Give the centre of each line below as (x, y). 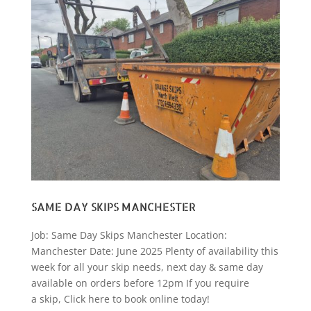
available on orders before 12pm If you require (140, 283)
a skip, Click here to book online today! (120, 299)
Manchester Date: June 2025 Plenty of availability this (154, 251)
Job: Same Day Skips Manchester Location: (129, 235)
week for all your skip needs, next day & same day (147, 267)
